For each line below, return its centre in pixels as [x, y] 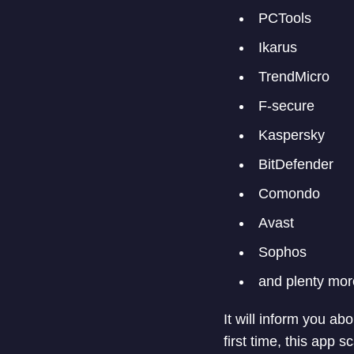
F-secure [286, 105]
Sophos [282, 252]
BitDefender [296, 164]
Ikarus [277, 47]
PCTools [284, 18]
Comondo [289, 193]
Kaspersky [291, 135]
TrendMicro [294, 76]
